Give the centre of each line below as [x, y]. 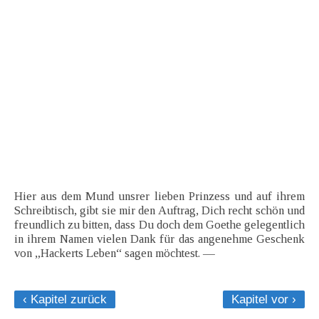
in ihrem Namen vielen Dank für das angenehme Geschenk [159, 239]
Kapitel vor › [264, 300]
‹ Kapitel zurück [65, 300]
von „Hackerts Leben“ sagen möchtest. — [115, 253]
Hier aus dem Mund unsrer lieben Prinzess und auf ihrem [159, 197]
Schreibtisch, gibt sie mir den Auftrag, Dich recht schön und [159, 211]
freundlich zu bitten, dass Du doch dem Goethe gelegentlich [159, 225]
